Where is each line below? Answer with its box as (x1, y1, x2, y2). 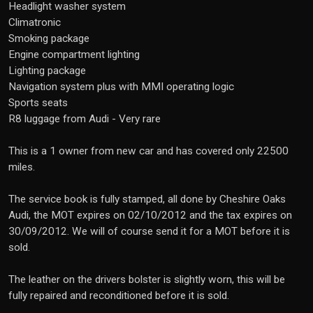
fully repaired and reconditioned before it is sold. (8, 289, 229, 302)
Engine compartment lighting (8, 48, 140, 61)
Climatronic (8, 16, 61, 29)
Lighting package (8, 64, 86, 77)
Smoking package (8, 32, 89, 45)
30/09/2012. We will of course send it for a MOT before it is (8, 225, 290, 238)
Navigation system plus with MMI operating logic (8, 80, 234, 93)
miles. (8, 161, 35, 173)
